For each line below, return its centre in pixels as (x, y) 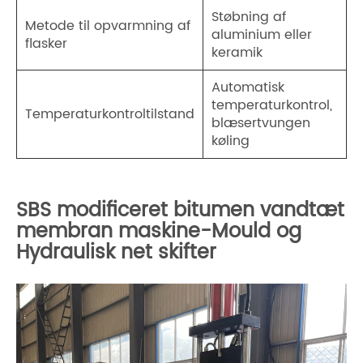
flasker (46, 44)
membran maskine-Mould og (159, 232)
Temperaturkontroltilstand (110, 115)
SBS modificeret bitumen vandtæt (180, 211)
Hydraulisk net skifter (116, 253)
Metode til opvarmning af (108, 26)
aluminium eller (262, 35)
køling (231, 141)
